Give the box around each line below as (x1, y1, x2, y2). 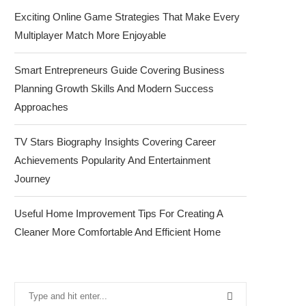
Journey (14, 173, 51, 184)
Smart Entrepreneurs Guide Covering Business (14, 64, 225, 76)
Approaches (14, 101, 68, 113)
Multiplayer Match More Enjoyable (14, 29, 166, 41)
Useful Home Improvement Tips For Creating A (14, 208, 223, 219)
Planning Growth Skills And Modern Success (14, 83, 214, 94)
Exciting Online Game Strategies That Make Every (14, 11, 240, 23)
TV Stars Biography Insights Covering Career (14, 136, 216, 148)
